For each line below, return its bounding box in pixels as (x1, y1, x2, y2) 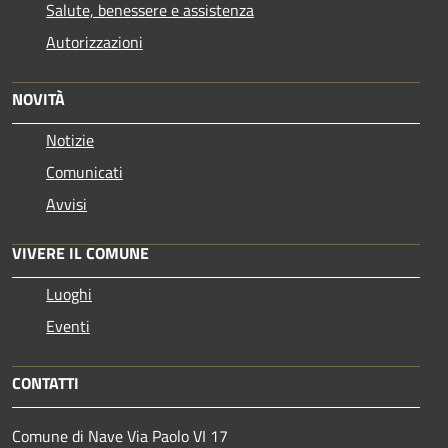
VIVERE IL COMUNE (12, 241, 149, 266)
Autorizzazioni (46, 30, 143, 55)
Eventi (46, 314, 90, 339)
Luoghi (46, 282, 92, 307)
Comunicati (46, 160, 123, 185)
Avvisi (46, 192, 87, 217)
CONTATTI (12, 371, 79, 396)
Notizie (46, 128, 94, 153)
